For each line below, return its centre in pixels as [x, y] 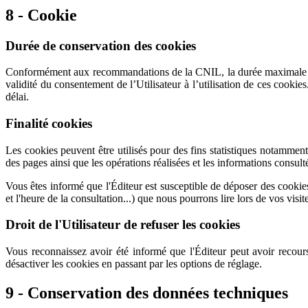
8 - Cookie [41, 15]
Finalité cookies [49, 124]
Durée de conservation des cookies [101, 45]
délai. [17, 97]
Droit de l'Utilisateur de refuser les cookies [123, 225]
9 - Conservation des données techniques [147, 293]
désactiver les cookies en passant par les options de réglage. [134, 264]
